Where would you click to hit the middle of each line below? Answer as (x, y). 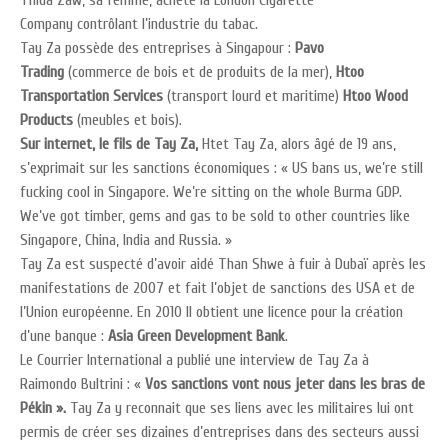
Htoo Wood (375, 96)
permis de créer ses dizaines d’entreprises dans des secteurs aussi (219, 432)
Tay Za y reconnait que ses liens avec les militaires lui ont (240, 408)
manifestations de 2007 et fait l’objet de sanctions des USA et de (217, 288)
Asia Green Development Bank (196, 336)
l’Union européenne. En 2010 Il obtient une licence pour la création (211, 312)
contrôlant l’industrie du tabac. (167, 24)
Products (46, 120)
